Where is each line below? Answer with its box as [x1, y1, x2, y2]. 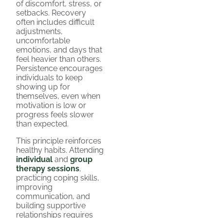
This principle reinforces [16, 136, 101, 145]
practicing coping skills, [16, 173, 99, 182]
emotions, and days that [16, 45, 102, 54]
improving [16, 182, 53, 192]
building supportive [16, 200, 86, 210]
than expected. [16, 119, 69, 128]
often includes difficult [16, 17, 94, 27]
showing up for [16, 82, 70, 91]
